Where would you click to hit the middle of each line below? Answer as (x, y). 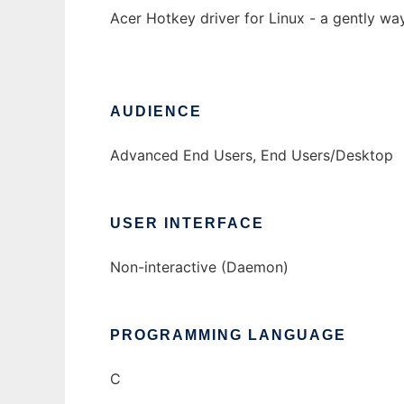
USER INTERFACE (187, 224)
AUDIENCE (156, 112)
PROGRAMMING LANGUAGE (228, 335)
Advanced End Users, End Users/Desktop (252, 156)
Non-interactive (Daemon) (199, 267)
